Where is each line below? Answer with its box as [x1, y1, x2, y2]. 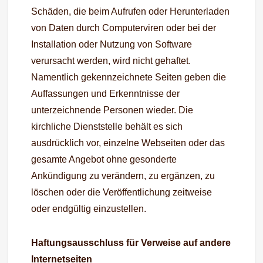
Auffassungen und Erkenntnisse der [31, 89, 180, 99]
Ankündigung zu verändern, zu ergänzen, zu [31, 171, 215, 181]
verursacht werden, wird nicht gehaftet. [31, 56, 191, 66]
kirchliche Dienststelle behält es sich [31, 122, 183, 131]
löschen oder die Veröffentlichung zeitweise [31, 187, 213, 197]
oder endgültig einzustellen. [31, 204, 147, 214]
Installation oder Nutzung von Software [31, 39, 193, 49]
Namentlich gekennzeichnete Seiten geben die [31, 72, 227, 82]
